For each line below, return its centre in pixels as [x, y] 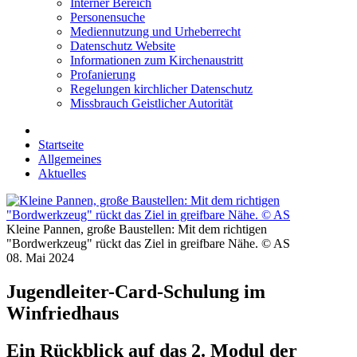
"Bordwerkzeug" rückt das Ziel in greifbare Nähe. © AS [148, 244]
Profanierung [103, 75]
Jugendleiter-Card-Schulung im [136, 292]
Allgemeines [70, 159]
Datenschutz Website [123, 46]
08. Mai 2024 [40, 258]
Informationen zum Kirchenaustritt [157, 61]
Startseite [61, 145]
